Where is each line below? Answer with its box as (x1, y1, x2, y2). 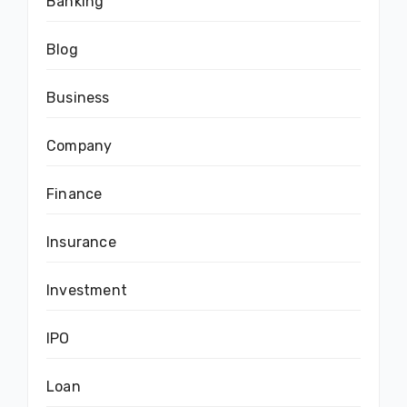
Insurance (46, 233, 116, 251)
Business (46, 88, 110, 106)
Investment (46, 281, 127, 299)
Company (46, 136, 113, 154)
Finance (46, 184, 103, 203)
